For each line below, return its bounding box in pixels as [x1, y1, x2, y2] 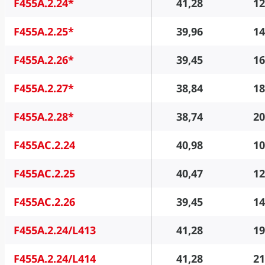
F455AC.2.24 [13, 138, 75, 153]
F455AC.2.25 [13, 166, 75, 181]
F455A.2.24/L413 [13, 223, 96, 238]
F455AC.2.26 [13, 195, 75, 209]
